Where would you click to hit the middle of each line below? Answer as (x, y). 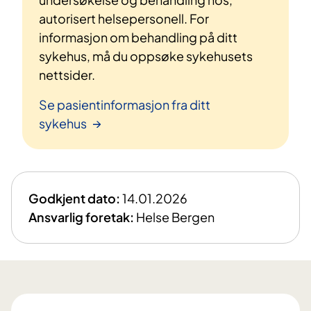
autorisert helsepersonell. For (124, 18)
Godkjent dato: (74, 198)
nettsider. (67, 74)
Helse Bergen (175, 217)
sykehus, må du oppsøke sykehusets (146, 56)
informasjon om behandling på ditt (138, 37)
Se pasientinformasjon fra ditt (125, 104)
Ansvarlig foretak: (81, 217)
